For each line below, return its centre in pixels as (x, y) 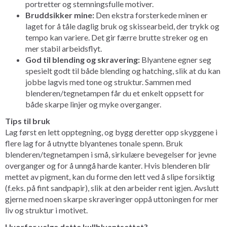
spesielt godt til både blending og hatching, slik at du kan (123, 70)
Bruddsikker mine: (60, 15)
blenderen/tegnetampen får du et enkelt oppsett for (115, 93)
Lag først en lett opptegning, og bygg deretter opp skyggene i (111, 132)
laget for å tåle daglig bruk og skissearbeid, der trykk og (122, 26)
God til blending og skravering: (83, 59)
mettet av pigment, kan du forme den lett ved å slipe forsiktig (110, 176)
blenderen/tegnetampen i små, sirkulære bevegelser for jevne (111, 154)
